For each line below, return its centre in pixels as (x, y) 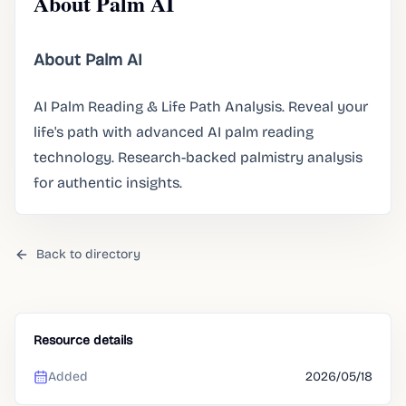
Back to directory (88, 254)
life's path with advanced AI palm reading (174, 132)
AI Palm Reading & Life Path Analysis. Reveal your (201, 106)
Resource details (83, 340)
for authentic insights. (108, 183)
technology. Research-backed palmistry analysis (198, 157)
